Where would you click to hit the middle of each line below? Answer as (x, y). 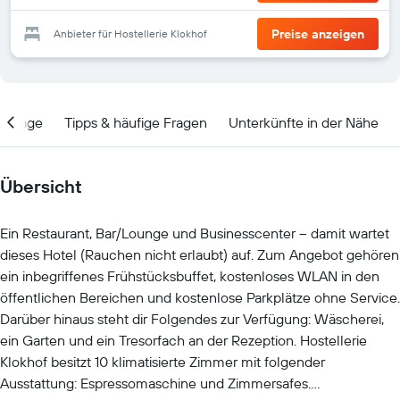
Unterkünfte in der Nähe (304, 122)
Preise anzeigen (318, 34)
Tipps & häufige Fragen (136, 122)
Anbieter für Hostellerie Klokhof (130, 33)
